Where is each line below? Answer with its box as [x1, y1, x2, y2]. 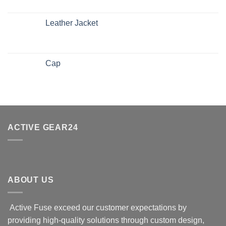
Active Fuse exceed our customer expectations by [8, 203, 187, 212]
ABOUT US [8, 175, 54, 184]
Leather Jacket [45, 19, 98, 28]
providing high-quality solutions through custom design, [8, 215, 204, 224]
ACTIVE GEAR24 [8, 123, 78, 132]
